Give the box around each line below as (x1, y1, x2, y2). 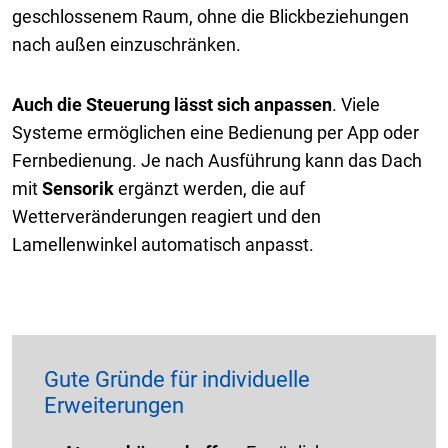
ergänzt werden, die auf (114, 177, 305, 199)
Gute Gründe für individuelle (44, 366, 310, 392)
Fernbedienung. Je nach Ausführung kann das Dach (12, 149, 422, 171)
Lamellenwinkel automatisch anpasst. (12, 233, 314, 255)
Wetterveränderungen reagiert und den (12, 205, 321, 227)
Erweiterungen (44, 392, 184, 418)
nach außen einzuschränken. (12, 33, 241, 55)
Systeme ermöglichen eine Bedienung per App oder (12, 121, 419, 143)
